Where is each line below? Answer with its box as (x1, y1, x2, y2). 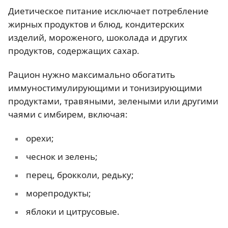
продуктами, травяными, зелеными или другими (8, 95, 218, 107)
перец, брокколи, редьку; (25, 169, 134, 181)
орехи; (25, 132, 54, 145)
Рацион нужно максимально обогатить (8, 69, 175, 81)
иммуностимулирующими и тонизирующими (8, 82, 202, 94)
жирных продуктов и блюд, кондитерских (8, 18, 184, 30)
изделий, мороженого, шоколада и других (8, 31, 187, 43)
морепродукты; (25, 187, 91, 199)
